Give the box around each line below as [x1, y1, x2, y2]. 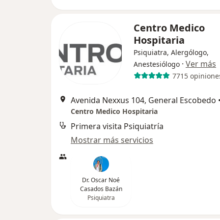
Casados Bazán [80, 185, 122, 193]
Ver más [186, 58, 216, 70]
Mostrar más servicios [71, 135, 153, 146]
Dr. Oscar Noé [82, 176, 120, 185]
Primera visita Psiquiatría [71, 121, 164, 132]
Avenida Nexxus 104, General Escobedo [71, 95, 216, 106]
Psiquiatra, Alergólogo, [134, 48, 209, 57]
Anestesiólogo [134, 59, 180, 69]
